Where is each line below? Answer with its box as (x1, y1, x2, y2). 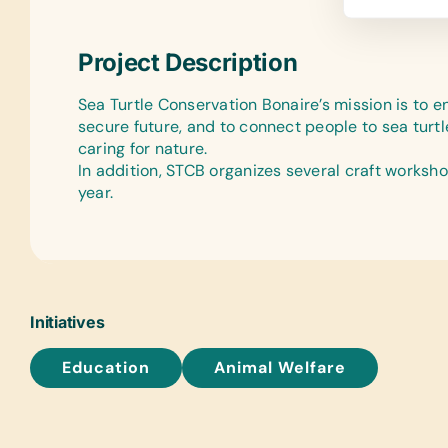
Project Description (78, 48, 298, 77)
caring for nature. (78, 138, 208, 159)
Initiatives (30, 312, 105, 332)
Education (62, 357, 150, 378)
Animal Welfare (214, 357, 346, 378)
